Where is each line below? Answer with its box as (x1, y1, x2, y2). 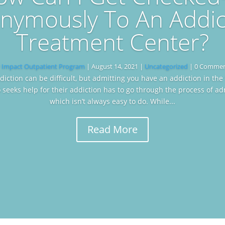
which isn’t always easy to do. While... (50, 96, 175, 106)
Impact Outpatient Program (2, 62, 85, 71)
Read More (87, 123, 138, 137)
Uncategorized (145, 62, 188, 71)
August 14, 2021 (91, 62, 138, 71)
